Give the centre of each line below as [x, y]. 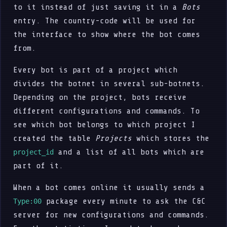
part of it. [39, 165]
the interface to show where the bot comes [107, 34]
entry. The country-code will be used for [105, 21]
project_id [34, 152]
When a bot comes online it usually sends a [109, 187]
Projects [114, 138]
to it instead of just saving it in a [98, 7]
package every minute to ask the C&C [124, 201]
